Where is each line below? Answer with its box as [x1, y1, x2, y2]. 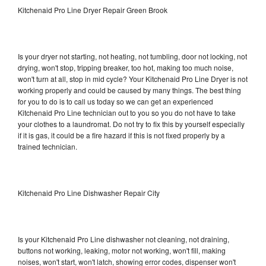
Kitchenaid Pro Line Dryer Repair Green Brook [18, 4, 167, 15]
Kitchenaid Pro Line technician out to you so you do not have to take [18, 107, 236, 118]
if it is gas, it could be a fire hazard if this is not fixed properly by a [18, 129, 225, 140]
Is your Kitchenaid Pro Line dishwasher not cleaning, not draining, [18, 233, 229, 244]
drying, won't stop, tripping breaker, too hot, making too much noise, [18, 62, 233, 72]
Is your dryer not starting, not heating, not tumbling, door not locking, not [18, 50, 247, 61]
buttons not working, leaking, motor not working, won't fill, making [18, 245, 226, 255]
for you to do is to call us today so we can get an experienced [18, 96, 213, 106]
